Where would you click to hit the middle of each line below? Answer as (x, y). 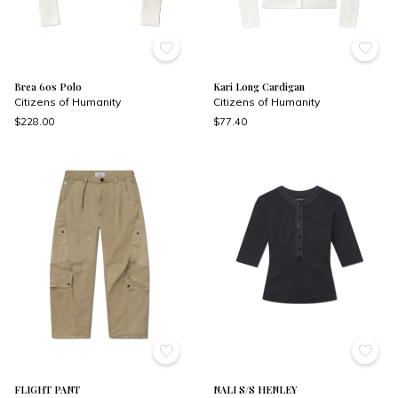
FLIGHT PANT (47, 389)
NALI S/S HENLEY (255, 389)
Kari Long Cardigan (259, 87)
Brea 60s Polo (48, 87)
